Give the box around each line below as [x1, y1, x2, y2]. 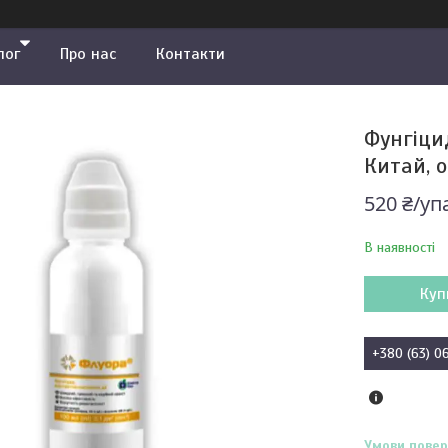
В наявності [363, 239, 435, 256]
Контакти [156, 44, 225, 64]
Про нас [60, 44, 116, 64]
